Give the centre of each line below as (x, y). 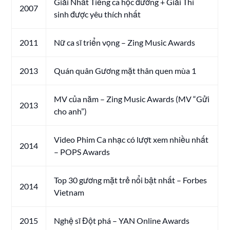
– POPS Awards (82, 151)
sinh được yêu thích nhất (98, 14)
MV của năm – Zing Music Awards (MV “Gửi (132, 99)
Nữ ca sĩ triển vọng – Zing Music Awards (125, 42)
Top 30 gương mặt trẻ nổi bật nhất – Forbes (131, 180)
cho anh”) (71, 111)
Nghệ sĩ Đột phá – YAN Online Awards (122, 220)
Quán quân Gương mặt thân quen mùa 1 (125, 70)
